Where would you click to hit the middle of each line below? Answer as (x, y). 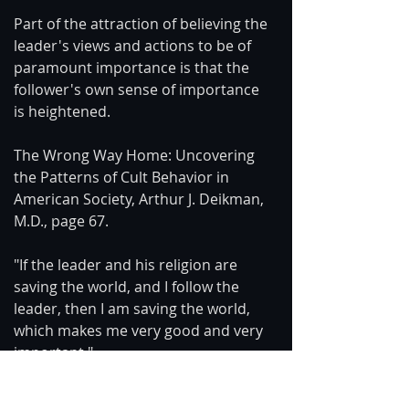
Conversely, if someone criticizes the (140, 396)
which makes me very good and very (140, 330)
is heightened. (62, 111)
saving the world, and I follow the (128, 286)
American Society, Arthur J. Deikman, (141, 199)
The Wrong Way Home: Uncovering (136, 155)
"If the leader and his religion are (127, 264)
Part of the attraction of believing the (142, 23)
